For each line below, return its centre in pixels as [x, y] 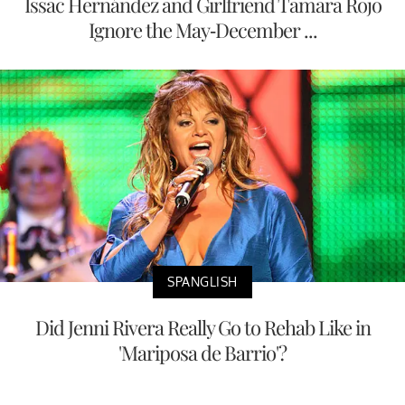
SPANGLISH [202, 281]
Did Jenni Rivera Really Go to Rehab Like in [202, 327]
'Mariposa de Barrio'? [202, 352]
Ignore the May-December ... [202, 30]
